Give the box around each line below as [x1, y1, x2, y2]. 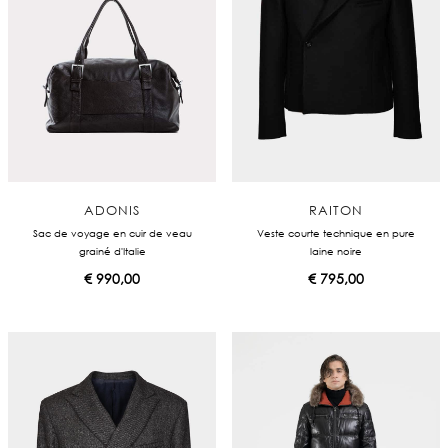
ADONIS [84, 202, 140, 219]
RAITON [309, 202, 363, 219]
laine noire [310, 245, 362, 258]
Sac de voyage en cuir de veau [32, 227, 192, 240]
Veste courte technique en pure [257, 227, 415, 240]
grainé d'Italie [78, 245, 146, 258]
